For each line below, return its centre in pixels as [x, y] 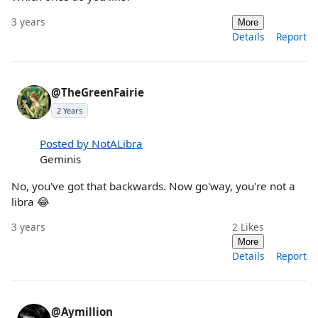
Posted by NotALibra [91, 144]
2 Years [70, 111]
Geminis [60, 159]
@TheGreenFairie [98, 93]
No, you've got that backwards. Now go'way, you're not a [153, 186]
